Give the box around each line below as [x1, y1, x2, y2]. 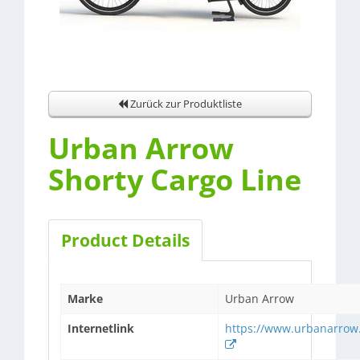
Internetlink [67, 321, 134, 336]
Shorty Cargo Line [48, 160, 301, 199]
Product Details [61, 229, 190, 252]
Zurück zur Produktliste [128, 96, 242, 111]
